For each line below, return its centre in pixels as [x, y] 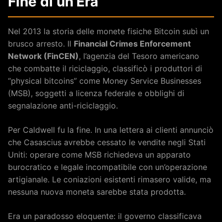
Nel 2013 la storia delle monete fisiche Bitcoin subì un [109, 31]
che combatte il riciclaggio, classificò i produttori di [105, 68]
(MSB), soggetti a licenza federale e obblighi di [96, 93]
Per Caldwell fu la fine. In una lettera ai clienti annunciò [111, 130]
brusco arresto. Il [41, 43]
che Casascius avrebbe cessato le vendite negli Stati [107, 142]
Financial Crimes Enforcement [132, 43]
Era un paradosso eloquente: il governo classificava [105, 216]
